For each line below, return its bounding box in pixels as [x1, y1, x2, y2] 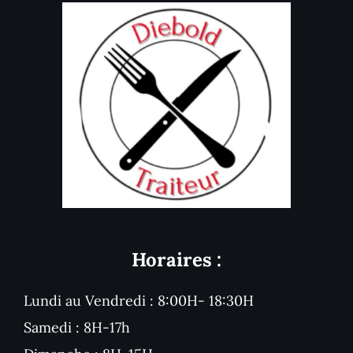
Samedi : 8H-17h [23, 318, 130, 337]
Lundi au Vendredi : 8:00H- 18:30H [23, 292, 254, 310]
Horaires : [132, 247, 221, 273]
